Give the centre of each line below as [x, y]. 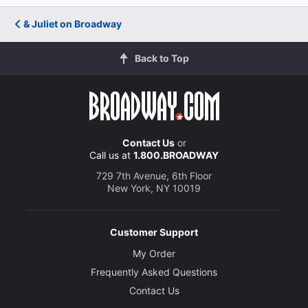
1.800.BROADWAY [176, 155]
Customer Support [154, 232]
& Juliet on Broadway [73, 23]
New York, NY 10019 [154, 188]
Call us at [111, 155]
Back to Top [162, 58]
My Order [154, 253]
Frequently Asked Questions [154, 272]
